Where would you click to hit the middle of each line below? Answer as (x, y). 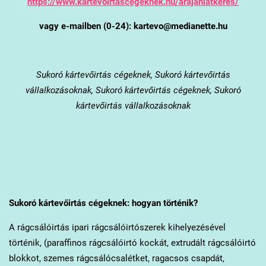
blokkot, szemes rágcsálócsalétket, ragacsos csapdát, (116, 258)
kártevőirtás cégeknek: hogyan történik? (117, 203)
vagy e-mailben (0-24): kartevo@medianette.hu (133, 26)
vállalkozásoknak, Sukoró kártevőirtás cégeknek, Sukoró (133, 90)
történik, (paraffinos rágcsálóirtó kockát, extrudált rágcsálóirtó (132, 243)
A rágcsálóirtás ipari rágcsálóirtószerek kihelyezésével (117, 227)
